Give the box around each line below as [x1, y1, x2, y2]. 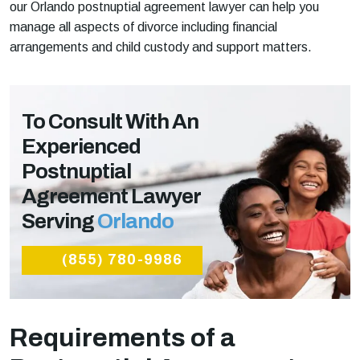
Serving [22, 209, 97, 232]
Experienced [22, 134, 141, 157]
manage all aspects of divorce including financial [10, 19, 277, 34]
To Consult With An [22, 109, 198, 133]
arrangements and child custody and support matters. [10, 39, 312, 54]
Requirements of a [10, 323, 235, 352]
